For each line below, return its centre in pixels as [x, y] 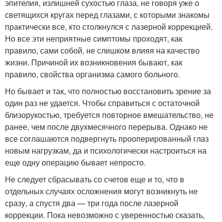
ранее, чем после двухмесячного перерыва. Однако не [106, 126]
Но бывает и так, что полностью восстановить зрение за [108, 91]
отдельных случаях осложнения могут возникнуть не [101, 191]
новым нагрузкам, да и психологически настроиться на [106, 150]
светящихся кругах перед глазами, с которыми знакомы [107, 14]
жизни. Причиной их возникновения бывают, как [94, 62]
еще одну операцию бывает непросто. [75, 162]
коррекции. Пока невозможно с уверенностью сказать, [105, 215]
